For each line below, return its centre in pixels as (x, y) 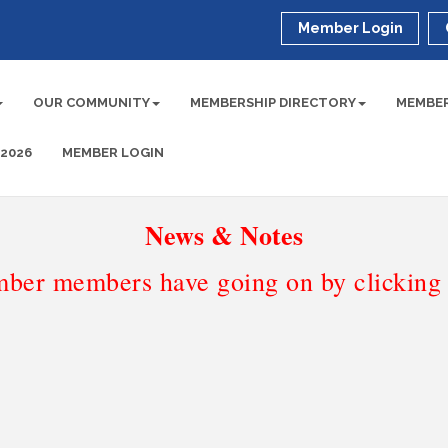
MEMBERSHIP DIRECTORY (273, 102)
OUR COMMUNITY (92, 102)
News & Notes (224, 235)
